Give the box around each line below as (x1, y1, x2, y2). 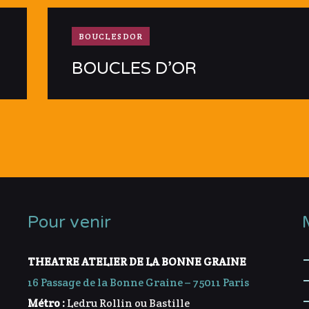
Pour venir (27, 212, 111, 232)
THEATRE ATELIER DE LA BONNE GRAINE (27, 254, 246, 269)
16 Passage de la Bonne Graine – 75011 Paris (27, 275, 249, 290)
